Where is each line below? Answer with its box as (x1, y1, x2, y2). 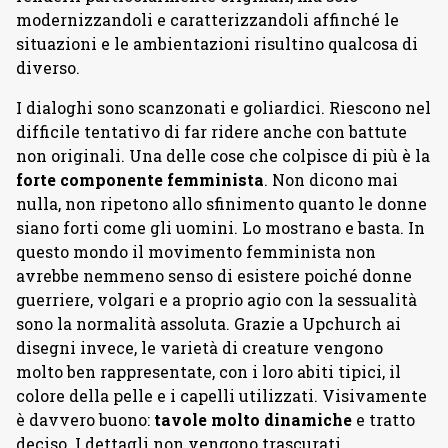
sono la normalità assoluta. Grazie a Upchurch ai (16, 313, 401, 334)
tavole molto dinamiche (154, 409, 356, 430)
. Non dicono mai (264, 169, 398, 190)
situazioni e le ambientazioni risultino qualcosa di (16, 33, 418, 54)
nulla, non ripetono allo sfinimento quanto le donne (16, 193, 427, 214)
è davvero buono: (16, 409, 154, 430)
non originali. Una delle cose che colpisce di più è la (16, 145, 430, 166)
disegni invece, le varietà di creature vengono (16, 337, 383, 358)
